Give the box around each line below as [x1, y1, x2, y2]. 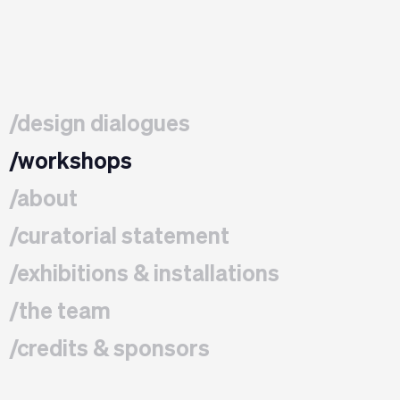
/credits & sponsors [9, 339, 210, 362]
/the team [9, 302, 111, 324]
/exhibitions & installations [9, 264, 279, 287]
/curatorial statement [9, 227, 229, 249]
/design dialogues [9, 114, 190, 137]
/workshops [9, 152, 132, 174]
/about [9, 189, 78, 212]
